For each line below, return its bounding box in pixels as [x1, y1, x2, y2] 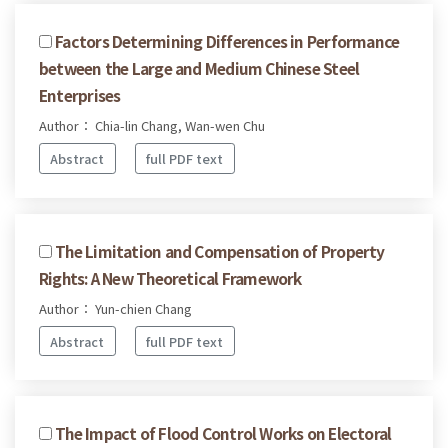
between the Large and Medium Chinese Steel [39, 57, 360, 80]
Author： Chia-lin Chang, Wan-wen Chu [39, 116, 265, 136]
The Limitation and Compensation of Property [55, 239, 385, 262]
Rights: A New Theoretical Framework [39, 266, 302, 289]
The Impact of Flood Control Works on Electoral [55, 422, 392, 445]
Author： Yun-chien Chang [39, 298, 192, 318]
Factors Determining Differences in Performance [55, 30, 400, 53]
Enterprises [39, 84, 121, 107]
